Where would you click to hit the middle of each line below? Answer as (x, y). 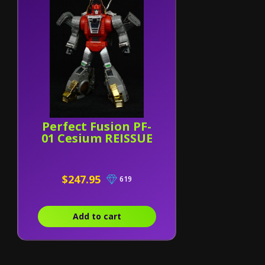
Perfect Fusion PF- (97, 126)
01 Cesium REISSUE (97, 138)
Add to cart (97, 216)
